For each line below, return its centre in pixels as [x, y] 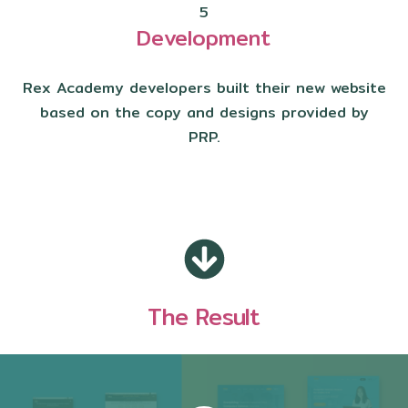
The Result [204, 316]
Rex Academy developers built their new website [204, 88]
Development [204, 38]
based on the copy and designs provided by [204, 113]
